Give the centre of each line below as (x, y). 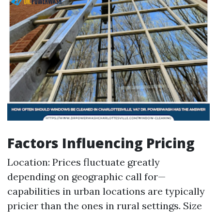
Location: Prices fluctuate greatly (84, 162)
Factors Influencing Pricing (101, 143)
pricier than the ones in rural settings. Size (105, 206)
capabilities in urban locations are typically (106, 191)
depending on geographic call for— (86, 177)
